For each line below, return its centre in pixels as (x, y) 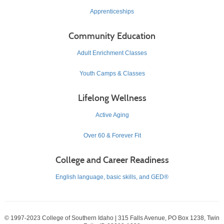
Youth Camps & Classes (112, 73)
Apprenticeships (112, 11)
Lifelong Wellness (112, 98)
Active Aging (112, 115)
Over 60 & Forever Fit (112, 135)
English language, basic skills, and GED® (112, 177)
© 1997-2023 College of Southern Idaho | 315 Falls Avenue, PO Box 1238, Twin (112, 218)
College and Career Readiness (112, 160)
